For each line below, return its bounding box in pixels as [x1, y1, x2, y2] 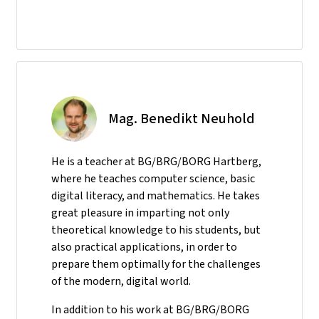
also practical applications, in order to [51, 239, 237, 254]
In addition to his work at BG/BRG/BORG [51, 301, 249, 317]
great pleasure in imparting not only [51, 204, 229, 220]
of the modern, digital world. [51, 273, 191, 288]
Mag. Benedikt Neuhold [108, 108, 255, 128]
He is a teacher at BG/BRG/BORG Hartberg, [51, 153, 261, 169]
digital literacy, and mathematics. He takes [51, 187, 260, 203]
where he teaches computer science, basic [51, 170, 255, 186]
